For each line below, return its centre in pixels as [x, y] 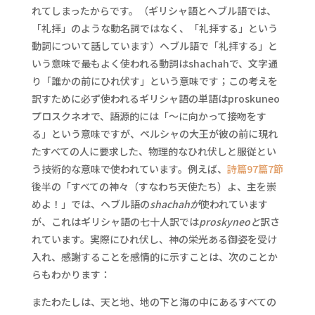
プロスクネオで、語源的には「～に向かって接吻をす [149, 116]
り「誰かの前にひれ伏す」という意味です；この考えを [154, 81]
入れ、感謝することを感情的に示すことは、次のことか [154, 257]
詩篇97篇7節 [255, 169]
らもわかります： [71, 274]
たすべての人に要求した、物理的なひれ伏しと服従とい [154, 151]
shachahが [174, 204]
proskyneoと [229, 221]
